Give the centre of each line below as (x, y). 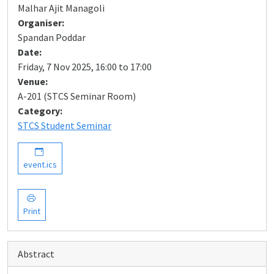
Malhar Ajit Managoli (61, 8)
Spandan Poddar (52, 37)
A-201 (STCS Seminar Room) (77, 96)
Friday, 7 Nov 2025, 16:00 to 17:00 (85, 67)
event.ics (40, 165)
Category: (40, 111)
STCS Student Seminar (65, 125)
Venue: (33, 81)
